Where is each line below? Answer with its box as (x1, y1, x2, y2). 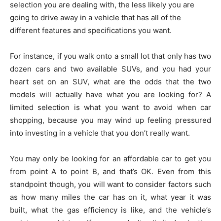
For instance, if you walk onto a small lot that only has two (10, 51, 211, 61)
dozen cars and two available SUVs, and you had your (10, 64, 211, 74)
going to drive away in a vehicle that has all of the (10, 13, 181, 23)
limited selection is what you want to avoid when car (10, 103, 211, 112)
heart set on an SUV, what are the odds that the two (10, 77, 211, 87)
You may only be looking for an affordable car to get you (10, 154, 211, 164)
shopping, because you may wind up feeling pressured (10, 115, 211, 125)
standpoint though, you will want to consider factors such (10, 180, 211, 189)
